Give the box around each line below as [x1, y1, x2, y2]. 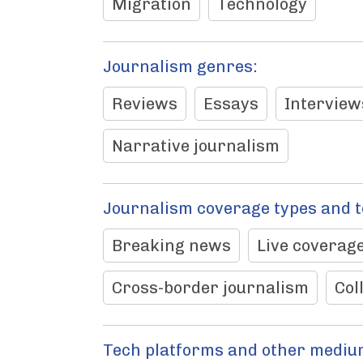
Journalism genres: [103, 57, 258, 76]
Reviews [112, 94, 177, 113]
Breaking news [112, 236, 231, 255]
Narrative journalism [112, 136, 280, 156]
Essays [203, 94, 258, 113]
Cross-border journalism [112, 278, 309, 297]
